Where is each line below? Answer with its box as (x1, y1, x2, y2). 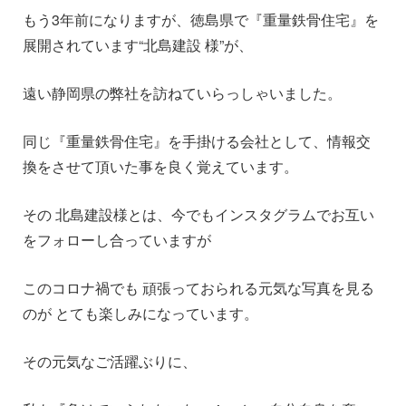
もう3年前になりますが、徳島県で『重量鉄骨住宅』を (23, 9, 379, 30)
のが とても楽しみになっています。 (23, 303, 258, 324)
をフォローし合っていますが (23, 229, 211, 250)
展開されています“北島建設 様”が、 (23, 34, 253, 55)
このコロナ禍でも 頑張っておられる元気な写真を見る (23, 277, 374, 298)
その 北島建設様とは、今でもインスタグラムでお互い (23, 204, 374, 225)
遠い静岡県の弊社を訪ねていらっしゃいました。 (23, 82, 342, 103)
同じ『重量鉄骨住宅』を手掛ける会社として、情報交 (23, 130, 371, 151)
